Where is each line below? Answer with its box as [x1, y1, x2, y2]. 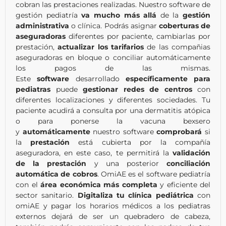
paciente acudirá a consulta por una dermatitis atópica [16, 106, 210, 116]
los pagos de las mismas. [16, 64, 210, 73]
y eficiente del [157, 180, 210, 190]
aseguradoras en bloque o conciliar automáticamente [16, 53, 210, 63]
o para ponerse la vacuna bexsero [16, 117, 210, 126]
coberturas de [158, 21, 211, 31]
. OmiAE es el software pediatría [97, 169, 211, 179]
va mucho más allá [81, 11, 157, 20]
